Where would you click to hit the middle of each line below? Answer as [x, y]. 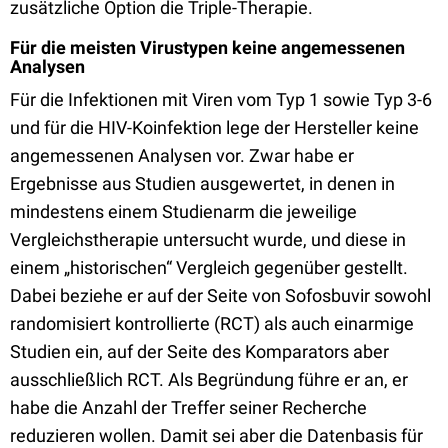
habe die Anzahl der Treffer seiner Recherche [188, 407]
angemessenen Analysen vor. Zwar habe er [182, 155]
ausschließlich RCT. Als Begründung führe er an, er [209, 379]
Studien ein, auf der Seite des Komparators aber [199, 351]
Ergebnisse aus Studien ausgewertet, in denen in [202, 183]
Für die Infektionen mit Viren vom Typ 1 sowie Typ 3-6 [221, 99]
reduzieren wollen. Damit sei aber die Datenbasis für [216, 435]
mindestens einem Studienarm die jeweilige [183, 211]
